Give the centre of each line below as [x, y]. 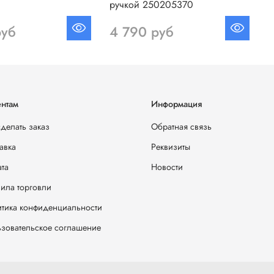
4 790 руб [142, 31]
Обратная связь [181, 126]
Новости [167, 167]
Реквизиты [171, 146]
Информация [176, 104]
